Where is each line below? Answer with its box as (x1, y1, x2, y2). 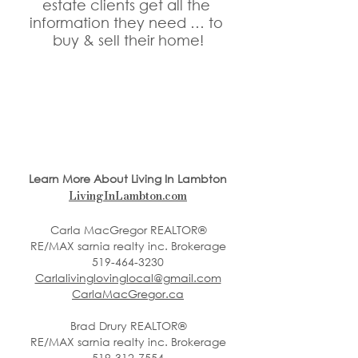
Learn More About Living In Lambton (29, 170, 227, 186)
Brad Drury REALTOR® (70, 317, 186, 333)
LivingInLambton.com (69, 186, 187, 205)
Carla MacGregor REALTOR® (50, 221, 206, 237)
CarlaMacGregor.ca (72, 285, 184, 301)
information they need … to (29, 14, 227, 32)
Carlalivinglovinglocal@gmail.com (34, 269, 221, 285)
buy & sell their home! (52, 31, 204, 50)
